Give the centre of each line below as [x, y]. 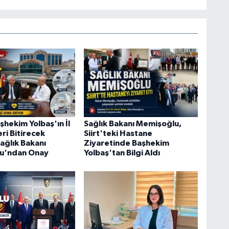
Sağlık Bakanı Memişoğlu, [132, 124]
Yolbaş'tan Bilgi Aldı [122, 153]
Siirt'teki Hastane [118, 134]
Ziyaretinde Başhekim [126, 143]
